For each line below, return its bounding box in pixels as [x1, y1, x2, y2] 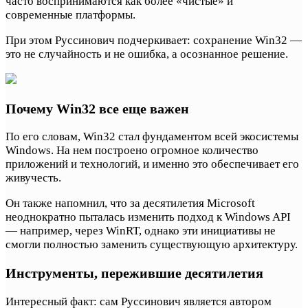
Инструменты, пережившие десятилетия [5, 265, 263, 281]
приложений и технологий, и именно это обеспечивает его [5, 157, 299, 171]
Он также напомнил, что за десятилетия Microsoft [5, 197, 255, 210]
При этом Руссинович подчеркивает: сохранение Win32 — [5, 33, 302, 47]
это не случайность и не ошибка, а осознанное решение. [5, 47, 288, 60]
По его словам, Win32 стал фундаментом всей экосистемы [5, 130, 298, 144]
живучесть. [5, 171, 61, 185]
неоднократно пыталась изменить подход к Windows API [5, 210, 291, 224]
